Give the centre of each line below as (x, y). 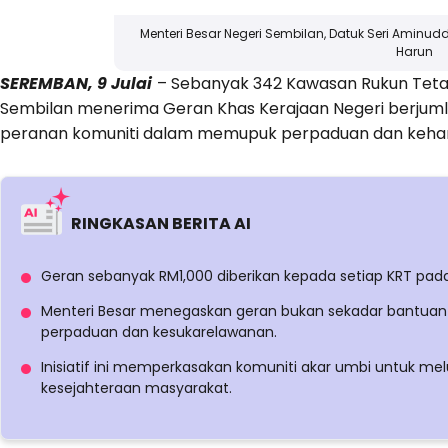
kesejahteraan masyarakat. (136, 388)
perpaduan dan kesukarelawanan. (159, 332)
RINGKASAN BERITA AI (161, 224)
